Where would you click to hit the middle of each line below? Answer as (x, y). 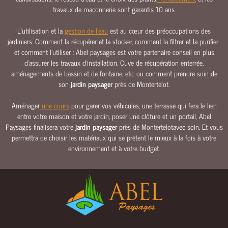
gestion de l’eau (86, 30)
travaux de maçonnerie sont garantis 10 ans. (114, 9)
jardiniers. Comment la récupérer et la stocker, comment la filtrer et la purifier (114, 41)
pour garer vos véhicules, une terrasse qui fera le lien (143, 105)
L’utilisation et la (41, 30)
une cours (54, 105)
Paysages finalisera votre (40, 126)
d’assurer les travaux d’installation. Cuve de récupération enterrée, (114, 62)
